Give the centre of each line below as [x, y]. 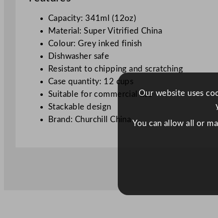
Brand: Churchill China [90, 120]
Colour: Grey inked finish [95, 44]
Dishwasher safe [79, 56]
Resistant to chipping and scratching [116, 69]
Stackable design [80, 107]
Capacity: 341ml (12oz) [92, 18]
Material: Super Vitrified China [105, 31]
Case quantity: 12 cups [91, 82]
